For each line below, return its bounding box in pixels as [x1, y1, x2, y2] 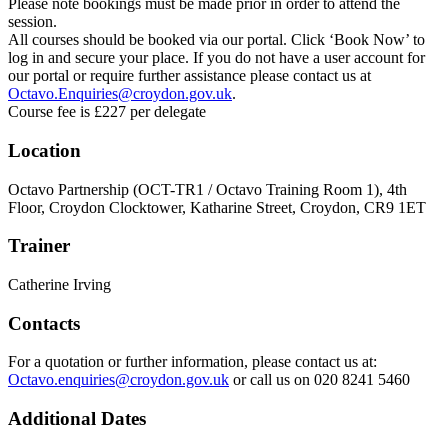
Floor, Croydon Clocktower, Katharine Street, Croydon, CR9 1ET [8, 198, 426, 216]
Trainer [8, 235, 70, 257]
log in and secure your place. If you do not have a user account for [8, 49, 425, 67]
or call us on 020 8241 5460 [229, 371, 410, 389]
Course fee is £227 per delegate [8, 103, 206, 121]
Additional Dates [8, 408, 146, 430]
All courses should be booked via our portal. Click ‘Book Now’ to [8, 31, 425, 49]
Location [8, 139, 81, 161]
